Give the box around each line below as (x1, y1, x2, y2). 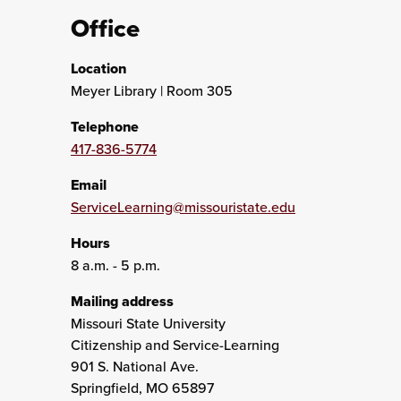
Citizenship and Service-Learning (70, 335, 279, 354)
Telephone (70, 116, 139, 137)
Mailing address (70, 291, 174, 311)
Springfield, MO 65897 (70, 378, 214, 397)
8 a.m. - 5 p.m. (70, 255, 160, 275)
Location (70, 58, 126, 79)
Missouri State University (70, 313, 226, 333)
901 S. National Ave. (70, 356, 199, 376)
